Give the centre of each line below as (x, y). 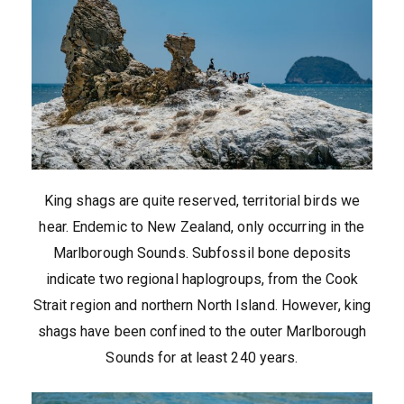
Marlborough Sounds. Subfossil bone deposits (202, 253)
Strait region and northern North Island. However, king (202, 306)
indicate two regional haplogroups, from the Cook (202, 280)
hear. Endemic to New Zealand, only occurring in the (202, 227)
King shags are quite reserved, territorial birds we (202, 201)
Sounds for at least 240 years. (202, 358)
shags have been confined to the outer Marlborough (202, 332)
